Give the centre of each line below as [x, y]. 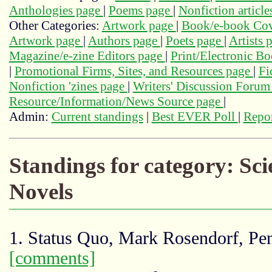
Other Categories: [55, 26]
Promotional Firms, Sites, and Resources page [134, 71]
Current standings [97, 117]
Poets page [195, 41]
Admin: [30, 117]
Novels [41, 192]
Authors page [124, 41]
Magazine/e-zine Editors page [87, 56]
